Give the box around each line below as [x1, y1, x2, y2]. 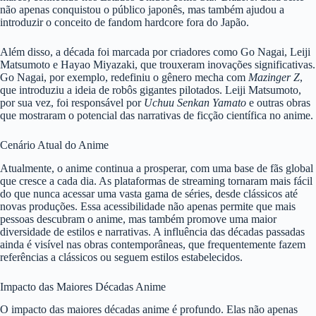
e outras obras [246, 96, 310, 109]
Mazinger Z [248, 71, 300, 83]
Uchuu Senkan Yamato [144, 96, 246, 109]
